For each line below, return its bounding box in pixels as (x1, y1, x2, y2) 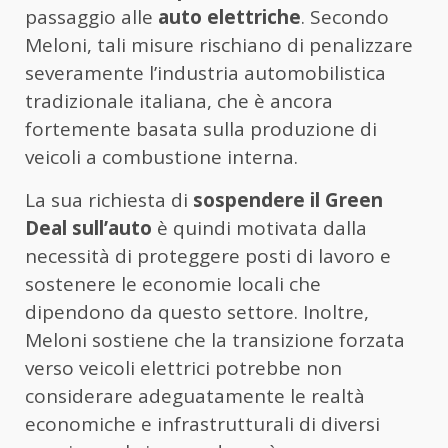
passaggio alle (25, 4, 158, 31)
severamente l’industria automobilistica (25, 60, 386, 87)
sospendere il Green (193, 187, 383, 214)
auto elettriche (158, 4, 301, 31)
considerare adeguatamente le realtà (25, 383, 365, 410)
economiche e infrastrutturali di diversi (25, 411, 380, 438)
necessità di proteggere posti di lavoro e (25, 243, 391, 270)
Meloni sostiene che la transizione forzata (25, 327, 405, 354)
